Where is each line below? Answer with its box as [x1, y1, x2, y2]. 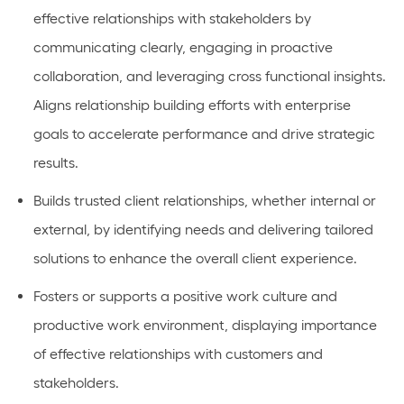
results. [32, 154, 78, 171]
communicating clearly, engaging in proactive [32, 39, 333, 56]
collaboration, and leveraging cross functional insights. [32, 68, 386, 85]
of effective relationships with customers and [32, 345, 323, 363]
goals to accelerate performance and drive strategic [32, 125, 375, 142]
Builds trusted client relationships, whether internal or [32, 192, 376, 209]
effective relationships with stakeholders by [32, 10, 311, 27]
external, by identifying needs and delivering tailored [32, 221, 373, 238]
